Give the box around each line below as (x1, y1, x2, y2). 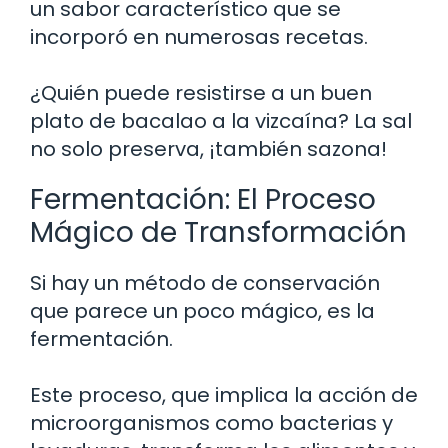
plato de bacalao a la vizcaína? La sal (30, 106, 412, 135)
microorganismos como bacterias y (30, 408, 393, 437)
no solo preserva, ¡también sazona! (30, 134, 387, 163)
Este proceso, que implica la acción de (30, 380, 418, 409)
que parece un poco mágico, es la (30, 296, 375, 325)
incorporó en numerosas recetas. (30, 22, 368, 51)
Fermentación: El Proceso (30, 179, 376, 219)
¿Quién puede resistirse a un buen (30, 78, 372, 107)
